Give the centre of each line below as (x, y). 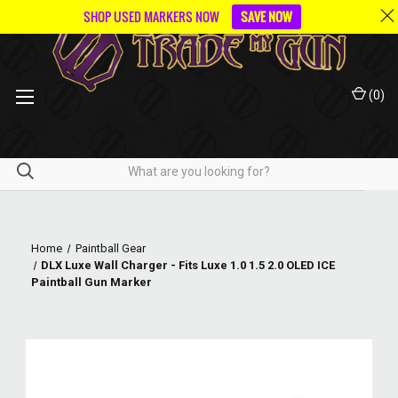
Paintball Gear (110, 248)
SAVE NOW (267, 16)
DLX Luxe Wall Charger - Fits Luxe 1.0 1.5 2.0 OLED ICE (188, 265)
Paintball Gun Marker (92, 282)
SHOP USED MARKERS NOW (151, 16)
